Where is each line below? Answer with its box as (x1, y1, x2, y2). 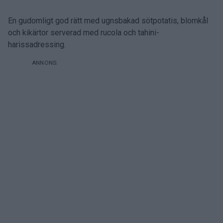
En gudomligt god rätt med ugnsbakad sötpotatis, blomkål (8, 16, 208, 25)
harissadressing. (8, 40, 66, 49)
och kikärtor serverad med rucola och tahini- (8, 28, 159, 37)
